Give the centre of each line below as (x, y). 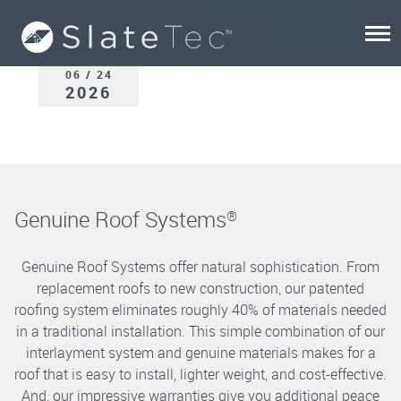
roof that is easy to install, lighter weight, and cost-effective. (200, 374)
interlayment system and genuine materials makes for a (200, 353)
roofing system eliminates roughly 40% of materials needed (200, 310)
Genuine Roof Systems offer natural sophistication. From (200, 267)
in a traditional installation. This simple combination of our (200, 331)
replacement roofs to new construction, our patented (200, 288)
